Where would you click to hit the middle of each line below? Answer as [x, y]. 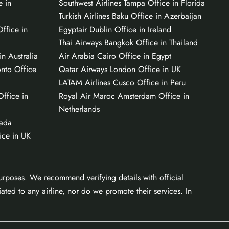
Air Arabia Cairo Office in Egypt [115, 56]
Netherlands [79, 109]
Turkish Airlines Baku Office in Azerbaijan [130, 16]
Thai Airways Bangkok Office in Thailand [128, 42]
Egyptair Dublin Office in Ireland [115, 29]
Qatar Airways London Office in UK [120, 69]
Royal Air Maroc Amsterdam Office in [124, 96]
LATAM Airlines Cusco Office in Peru [122, 82]
